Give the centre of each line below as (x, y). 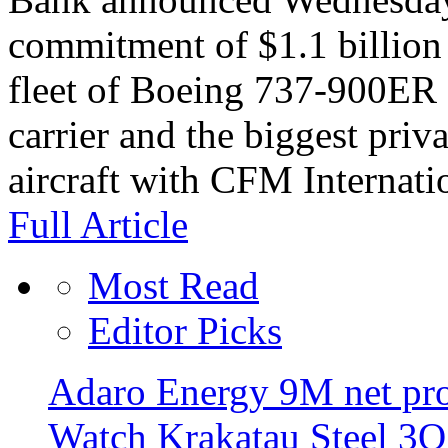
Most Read (173, 285)
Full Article (98, 224)
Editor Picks (185, 330)
